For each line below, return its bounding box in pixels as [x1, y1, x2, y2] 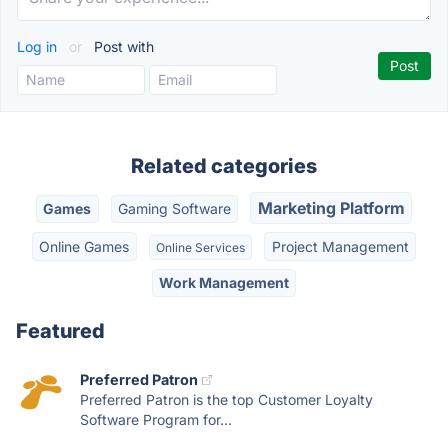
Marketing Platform [257, 198, 405, 219]
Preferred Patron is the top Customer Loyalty [80, 391, 373, 409]
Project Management [271, 237, 409, 255]
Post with [90, 38, 154, 55]
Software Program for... [80, 411, 232, 429]
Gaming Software [118, 200, 231, 218]
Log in [17, 38, 61, 55]
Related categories [131, 154, 317, 178]
